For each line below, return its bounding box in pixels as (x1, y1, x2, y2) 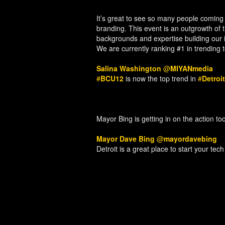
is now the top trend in (124, 73, 198, 83)
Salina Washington (96, 63, 161, 73)
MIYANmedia (170, 63, 213, 73)
